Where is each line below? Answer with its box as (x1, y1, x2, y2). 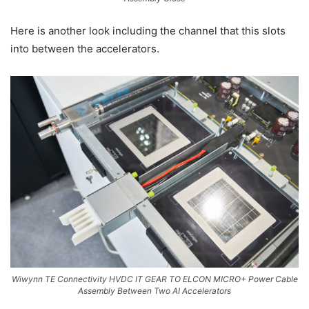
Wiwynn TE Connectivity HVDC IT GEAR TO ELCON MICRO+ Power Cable (11, 274, 298, 285)
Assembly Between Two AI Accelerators (78, 286, 231, 297)
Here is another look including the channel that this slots (10, 23, 286, 37)
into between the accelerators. (10, 41, 159, 55)
